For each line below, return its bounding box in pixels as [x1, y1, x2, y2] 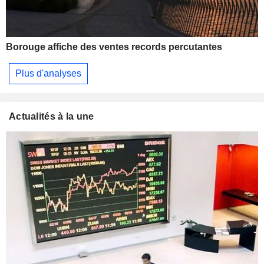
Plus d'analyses [15, 68, 81, 78]
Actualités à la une [9, 111, 94, 121]
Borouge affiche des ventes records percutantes [6, 42, 222, 52]
